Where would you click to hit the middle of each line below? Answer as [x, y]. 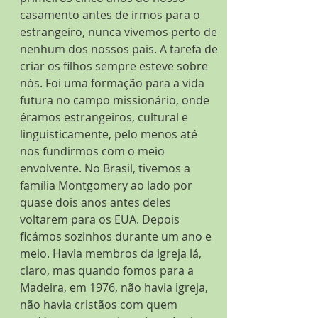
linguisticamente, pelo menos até [110, 134]
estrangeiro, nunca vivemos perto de [120, 32]
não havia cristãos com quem [100, 305]
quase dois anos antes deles [97, 202]
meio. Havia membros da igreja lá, [112, 253]
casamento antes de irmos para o [111, 15]
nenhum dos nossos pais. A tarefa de [120, 49]
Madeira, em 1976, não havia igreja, [115, 287]
